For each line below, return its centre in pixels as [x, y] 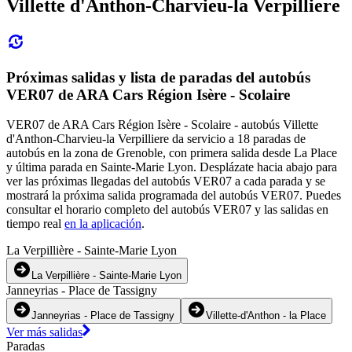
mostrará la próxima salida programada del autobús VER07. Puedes [174, 196]
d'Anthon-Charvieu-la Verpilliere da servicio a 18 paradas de [156, 139]
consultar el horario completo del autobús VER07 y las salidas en [167, 210]
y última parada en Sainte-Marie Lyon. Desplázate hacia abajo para [172, 167]
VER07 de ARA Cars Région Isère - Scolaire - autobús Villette [162, 125]
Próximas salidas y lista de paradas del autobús [158, 77]
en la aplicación [103, 224]
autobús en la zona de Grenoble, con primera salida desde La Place [172, 153]
